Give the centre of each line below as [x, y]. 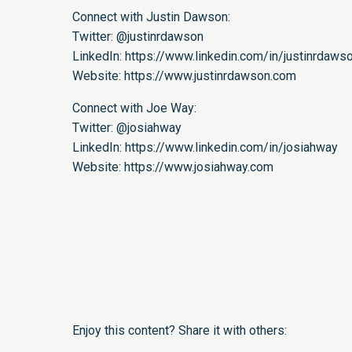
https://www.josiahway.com [199, 167]
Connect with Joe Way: [134, 108]
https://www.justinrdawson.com [210, 76]
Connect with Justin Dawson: [151, 17]
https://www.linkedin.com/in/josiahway [231, 147]
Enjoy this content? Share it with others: [180, 330]
